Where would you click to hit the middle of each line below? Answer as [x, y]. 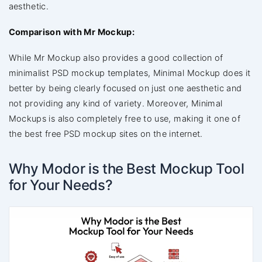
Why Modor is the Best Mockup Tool [126, 169]
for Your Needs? [61, 185]
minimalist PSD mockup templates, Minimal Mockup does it [130, 73]
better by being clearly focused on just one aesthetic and [125, 89]
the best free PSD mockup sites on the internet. [106, 134]
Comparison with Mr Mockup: [72, 32]
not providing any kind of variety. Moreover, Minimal [116, 104]
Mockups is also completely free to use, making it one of [125, 119]
